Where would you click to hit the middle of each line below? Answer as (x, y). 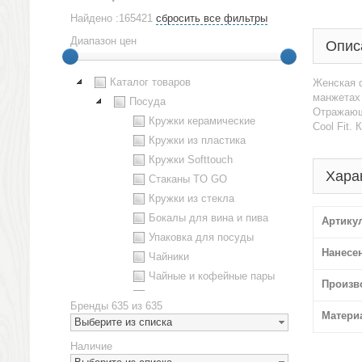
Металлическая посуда (206, 295)
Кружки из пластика (197, 140)
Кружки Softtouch (191, 160)
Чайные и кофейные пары (212, 276)
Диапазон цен (103, 41)
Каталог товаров (150, 82)
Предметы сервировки (203, 334)
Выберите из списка (123, 322)
